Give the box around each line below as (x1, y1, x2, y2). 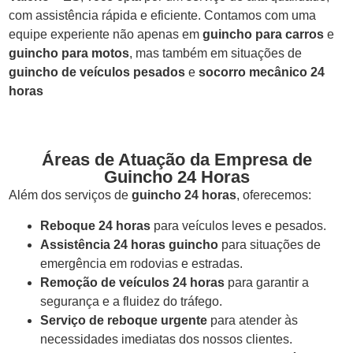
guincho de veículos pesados (9, 65, 185, 80)
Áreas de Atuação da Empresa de (41, 150, 312, 170)
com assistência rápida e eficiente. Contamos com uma (9, 9, 316, 23)
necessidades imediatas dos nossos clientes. (40, 332, 295, 346)
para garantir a (225, 275, 309, 289)
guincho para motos (9, 46, 129, 61)
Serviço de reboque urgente (40, 313, 207, 327)
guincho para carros (203, 28, 324, 42)
